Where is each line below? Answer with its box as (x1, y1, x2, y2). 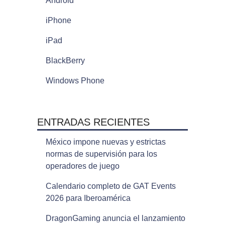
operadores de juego (45, 162, 120, 171)
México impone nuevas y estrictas (45, 138, 166, 147)
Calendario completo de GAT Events (45, 182, 176, 191)
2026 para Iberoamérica (45, 194, 131, 203)
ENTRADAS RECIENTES (37, 117, 150, 128)
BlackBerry (45, 56, 85, 65)
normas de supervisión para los (45, 150, 157, 159)
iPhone (45, 16, 71, 25)
